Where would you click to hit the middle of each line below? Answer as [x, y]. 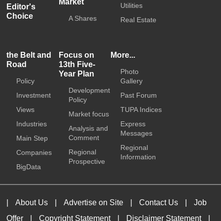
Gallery [131, 81]
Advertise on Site [94, 203]
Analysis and [88, 128]
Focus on [76, 55]
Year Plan [76, 74]
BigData [29, 167]
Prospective [87, 161]
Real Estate [138, 20]
